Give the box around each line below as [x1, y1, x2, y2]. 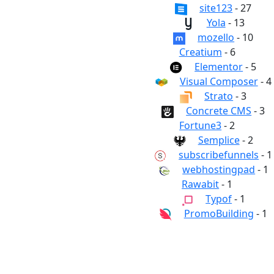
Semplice [198, 133, 240, 147]
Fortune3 [179, 119, 222, 132]
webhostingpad [182, 163, 256, 176]
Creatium [179, 45, 222, 59]
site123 [199, 1, 233, 15]
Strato [204, 89, 234, 103]
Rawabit [182, 177, 220, 191]
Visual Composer [179, 75, 258, 88]
